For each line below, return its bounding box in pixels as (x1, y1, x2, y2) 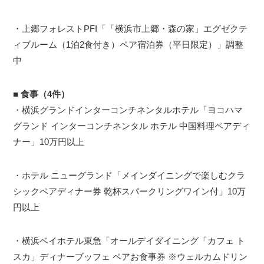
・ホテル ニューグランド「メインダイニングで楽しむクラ (13, 170, 246, 181)
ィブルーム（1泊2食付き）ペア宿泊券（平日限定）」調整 (13, 39, 244, 50)
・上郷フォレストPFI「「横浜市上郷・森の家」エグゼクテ (13, 24, 248, 34)
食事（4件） (21, 89, 70, 100)
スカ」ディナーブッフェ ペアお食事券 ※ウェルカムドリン (13, 252, 248, 262)
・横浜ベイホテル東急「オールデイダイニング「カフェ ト (13, 236, 246, 246)
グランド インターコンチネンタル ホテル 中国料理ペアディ (13, 121, 250, 131)
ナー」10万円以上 (13, 137, 85, 147)
